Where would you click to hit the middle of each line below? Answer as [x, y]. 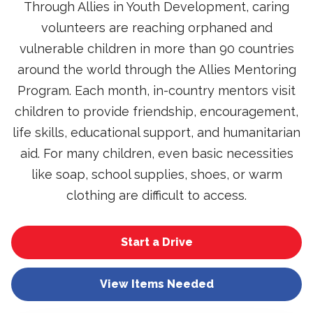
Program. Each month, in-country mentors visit [156, 91]
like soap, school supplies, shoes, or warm [156, 175]
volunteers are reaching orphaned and [156, 28]
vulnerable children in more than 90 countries [156, 49]
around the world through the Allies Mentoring [156, 70]
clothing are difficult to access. [156, 196]
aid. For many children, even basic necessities [156, 154]
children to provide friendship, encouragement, [156, 112]
